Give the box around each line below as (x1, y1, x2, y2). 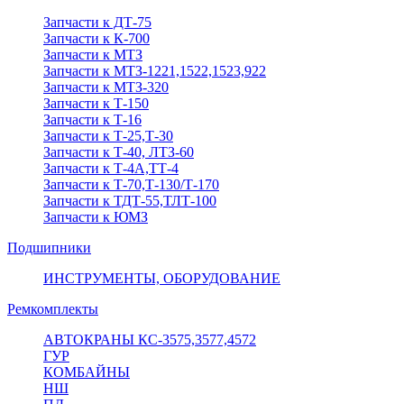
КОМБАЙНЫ (43, 363, 130, 380)
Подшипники (7, 239, 91, 255)
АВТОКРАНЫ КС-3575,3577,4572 (43, 331, 256, 347)
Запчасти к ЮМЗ (43, 208, 148, 225)
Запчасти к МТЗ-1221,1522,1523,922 (43, 62, 266, 78)
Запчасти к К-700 (43, 30, 150, 46)
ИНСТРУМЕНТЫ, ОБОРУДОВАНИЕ (43, 270, 280, 286)
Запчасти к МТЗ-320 (43, 78, 169, 95)
